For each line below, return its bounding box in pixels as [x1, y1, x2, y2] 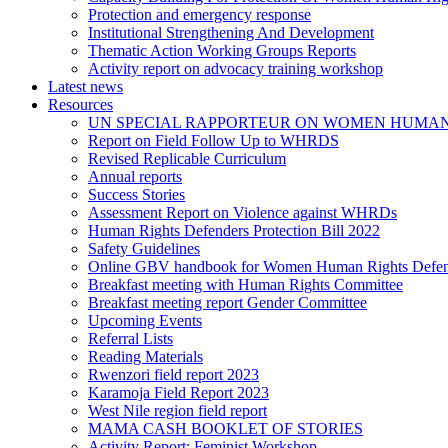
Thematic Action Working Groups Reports [88, 42, 356, 59]
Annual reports [88, 168, 182, 185]
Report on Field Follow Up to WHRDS [88, 132, 339, 149]
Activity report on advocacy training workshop [88, 60, 383, 77]
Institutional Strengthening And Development [88, 24, 374, 41]
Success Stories [88, 186, 185, 203]
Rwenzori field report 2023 [88, 366, 259, 383]
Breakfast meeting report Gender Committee [88, 294, 367, 311]
